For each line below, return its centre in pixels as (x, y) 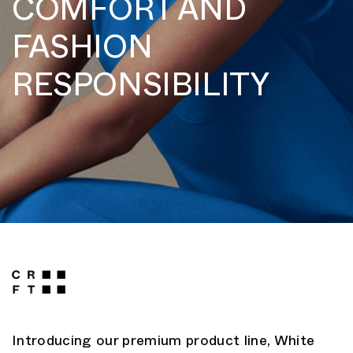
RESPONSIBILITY (141, 90)
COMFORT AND (129, 15)
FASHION (82, 52)
